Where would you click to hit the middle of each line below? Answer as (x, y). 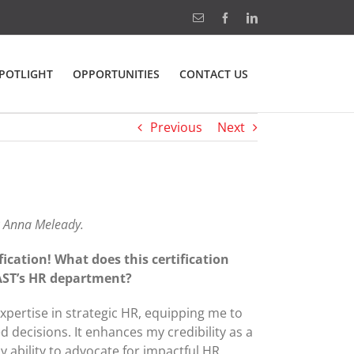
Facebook (251, 17)
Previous (176, 127)
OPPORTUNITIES (116, 73)
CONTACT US (213, 73)
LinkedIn (277, 17)
